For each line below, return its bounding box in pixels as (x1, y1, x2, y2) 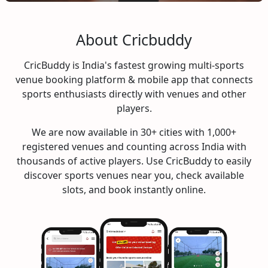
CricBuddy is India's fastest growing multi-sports (24, 59, 244, 72)
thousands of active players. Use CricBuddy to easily (17, 154, 251, 168)
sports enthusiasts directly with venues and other (22, 87, 246, 101)
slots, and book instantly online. (62, 183, 206, 197)
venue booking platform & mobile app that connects (15, 73, 253, 87)
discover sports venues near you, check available (24, 169, 244, 182)
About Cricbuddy (76, 29, 192, 50)
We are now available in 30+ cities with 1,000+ (32, 126, 236, 139)
